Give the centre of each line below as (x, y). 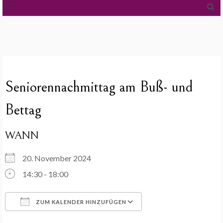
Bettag (23, 110)
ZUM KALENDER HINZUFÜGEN (80, 202)
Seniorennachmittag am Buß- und (99, 87)
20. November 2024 (60, 158)
